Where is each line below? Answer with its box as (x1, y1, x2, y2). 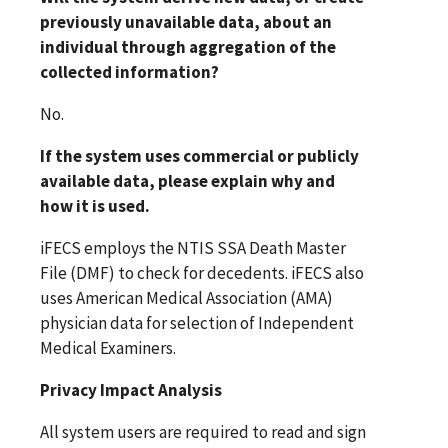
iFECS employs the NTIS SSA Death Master (40, 236, 346, 259)
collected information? (40, 60, 219, 83)
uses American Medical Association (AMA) (40, 286, 333, 309)
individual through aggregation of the (40, 35, 336, 58)
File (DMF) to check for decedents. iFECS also (40, 261, 364, 284)
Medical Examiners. (40, 336, 176, 359)
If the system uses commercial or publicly (40, 144, 359, 167)
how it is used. (40, 194, 150, 217)
